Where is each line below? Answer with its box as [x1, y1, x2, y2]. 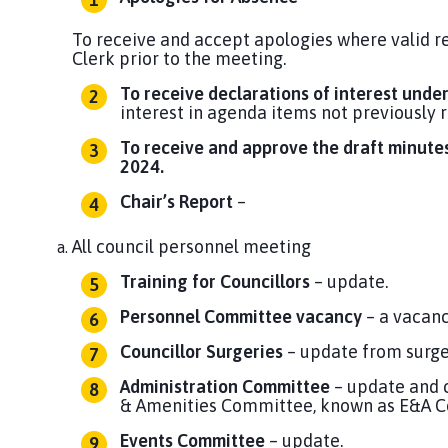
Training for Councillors [120, 271, 310, 293]
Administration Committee [120, 376, 334, 398]
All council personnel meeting [72, 236, 311, 258]
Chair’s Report [120, 191, 237, 213]
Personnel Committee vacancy [120, 306, 366, 328]
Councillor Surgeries [120, 341, 287, 363]
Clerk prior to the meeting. [72, 48, 287, 70]
